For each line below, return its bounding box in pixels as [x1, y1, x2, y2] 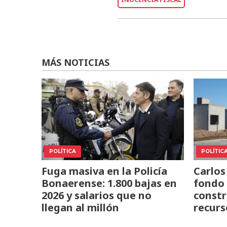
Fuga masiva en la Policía [42, 164, 167, 178]
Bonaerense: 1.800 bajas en [42, 176, 177, 191]
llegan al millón [42, 201, 119, 215]
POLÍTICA [49, 148, 76, 155]
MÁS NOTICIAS [42, 56, 109, 69]
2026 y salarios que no [42, 188, 152, 203]
